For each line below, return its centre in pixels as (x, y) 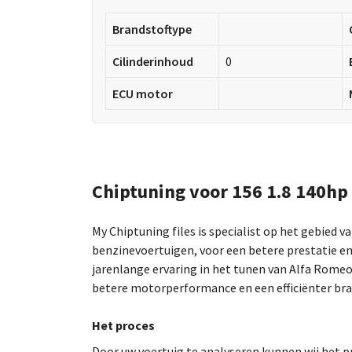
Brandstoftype (152, 29)
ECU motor (143, 93)
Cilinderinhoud (153, 61)
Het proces (123, 325)
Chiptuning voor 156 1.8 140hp (220, 191)
